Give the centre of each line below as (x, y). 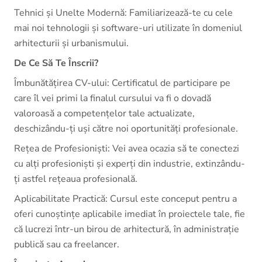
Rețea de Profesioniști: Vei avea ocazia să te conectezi (127, 149)
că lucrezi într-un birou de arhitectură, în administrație (127, 229)
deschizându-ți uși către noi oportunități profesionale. (126, 129)
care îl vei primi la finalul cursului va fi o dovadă (113, 98)
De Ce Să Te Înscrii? (56, 63)
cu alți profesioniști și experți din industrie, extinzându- (130, 164)
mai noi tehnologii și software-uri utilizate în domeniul (128, 28)
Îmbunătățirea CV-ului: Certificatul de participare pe (122, 83)
